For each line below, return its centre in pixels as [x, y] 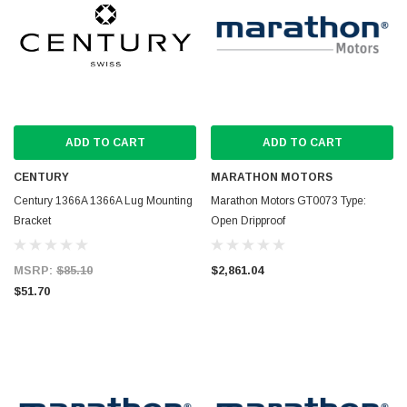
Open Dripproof [248, 221]
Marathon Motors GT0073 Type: [288, 201]
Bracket [32, 221]
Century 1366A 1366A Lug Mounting [103, 201]
